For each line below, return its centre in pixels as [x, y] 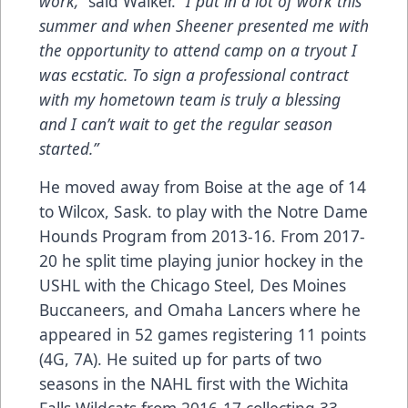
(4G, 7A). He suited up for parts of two [180, 359]
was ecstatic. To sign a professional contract [194, 75]
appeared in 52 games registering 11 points [203, 335]
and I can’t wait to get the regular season [186, 124]
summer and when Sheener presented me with [204, 26]
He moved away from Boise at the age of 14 [203, 187]
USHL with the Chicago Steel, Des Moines [193, 286]
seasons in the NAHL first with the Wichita [194, 384]
